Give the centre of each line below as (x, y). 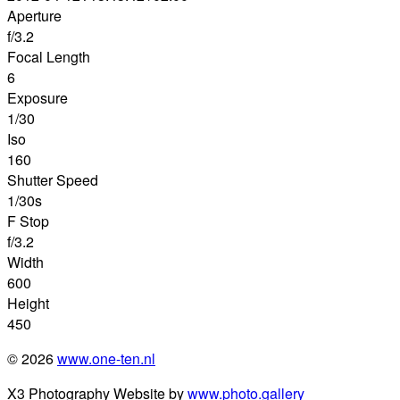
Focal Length (49, 57)
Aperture (34, 16)
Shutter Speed (53, 180)
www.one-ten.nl (106, 359)
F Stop (28, 221)
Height (28, 304)
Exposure (37, 98)
